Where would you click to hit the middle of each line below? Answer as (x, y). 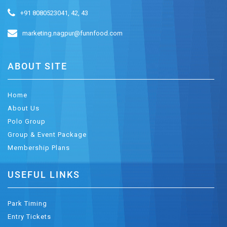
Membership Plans (39, 148)
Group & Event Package (47, 135)
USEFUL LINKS (44, 175)
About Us (24, 108)
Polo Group (27, 121)
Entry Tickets (29, 217)
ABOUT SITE (37, 66)
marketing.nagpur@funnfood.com (72, 33)
